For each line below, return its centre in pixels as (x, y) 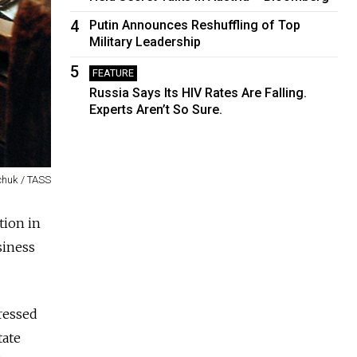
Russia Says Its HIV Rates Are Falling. (198, 92)
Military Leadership (145, 41)
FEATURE (114, 73)
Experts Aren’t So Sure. (156, 109)
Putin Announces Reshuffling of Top (195, 25)
